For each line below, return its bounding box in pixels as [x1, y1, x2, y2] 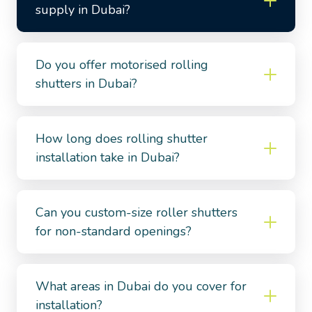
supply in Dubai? [36, 1, 130, 19]
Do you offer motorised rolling [36, 56, 208, 74]
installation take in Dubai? [36, 149, 180, 166]
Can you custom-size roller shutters [36, 204, 237, 221]
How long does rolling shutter [36, 130, 208, 148]
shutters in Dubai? [36, 75, 137, 93]
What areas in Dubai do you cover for [36, 278, 247, 295]
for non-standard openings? [36, 223, 192, 240]
